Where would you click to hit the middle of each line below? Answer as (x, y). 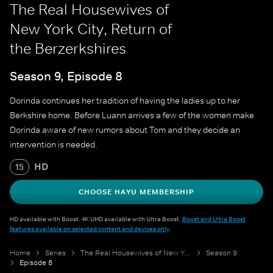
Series (55, 253)
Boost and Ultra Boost (214, 219)
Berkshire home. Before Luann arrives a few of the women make (132, 115)
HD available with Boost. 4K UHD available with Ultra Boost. (96, 219)
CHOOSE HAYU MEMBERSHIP (136, 192)
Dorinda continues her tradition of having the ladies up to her (125, 101)
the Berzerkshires (68, 48)
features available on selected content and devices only (90, 229)
